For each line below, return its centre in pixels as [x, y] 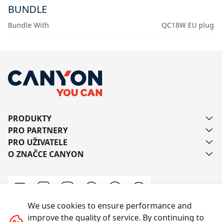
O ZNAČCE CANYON [46, 154]
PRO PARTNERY [38, 131]
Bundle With [28, 25]
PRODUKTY [30, 119]
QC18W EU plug [188, 25]
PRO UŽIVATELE [38, 142]
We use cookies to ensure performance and [110, 206]
